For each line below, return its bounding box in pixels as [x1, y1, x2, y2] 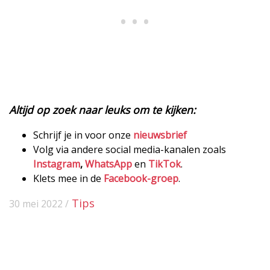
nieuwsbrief [133, 128, 187, 142]
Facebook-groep [104, 171, 178, 185]
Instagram [33, 157, 80, 171]
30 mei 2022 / [9, 196, 69, 210]
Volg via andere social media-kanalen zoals [33, 142, 226, 156]
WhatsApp [85, 157, 132, 171]
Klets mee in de [33, 171, 104, 185]
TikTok [148, 157, 181, 171]
